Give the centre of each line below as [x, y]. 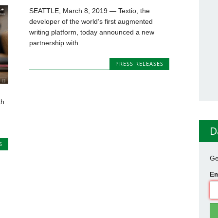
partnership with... [57, 43]
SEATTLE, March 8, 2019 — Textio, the [90, 10]
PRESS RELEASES [139, 63]
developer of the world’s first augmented [91, 21]
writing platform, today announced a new [92, 32]
